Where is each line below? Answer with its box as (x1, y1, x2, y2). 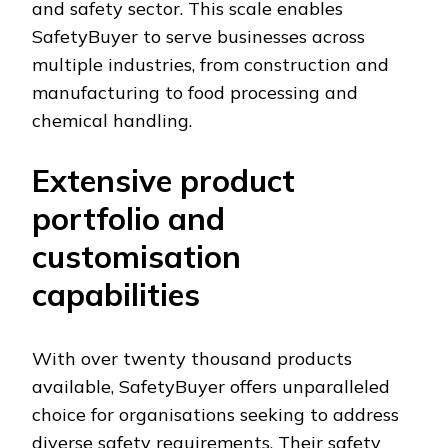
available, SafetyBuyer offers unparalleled (32, 375, 390, 399)
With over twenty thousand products (32, 347, 352, 371)
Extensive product (32, 161, 295, 201)
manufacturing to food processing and (32, 81, 358, 105)
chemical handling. (32, 109, 192, 133)
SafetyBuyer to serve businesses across (32, 25, 365, 49)
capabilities (32, 275, 200, 315)
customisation (32, 237, 241, 277)
